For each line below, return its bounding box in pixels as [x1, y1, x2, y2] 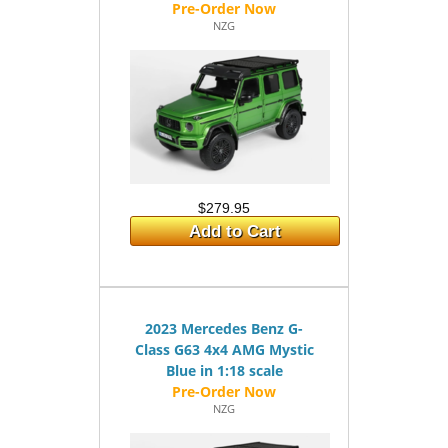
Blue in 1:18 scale [165, 361, 283, 380]
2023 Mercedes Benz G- [145, 319, 303, 338]
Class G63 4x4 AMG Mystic [134, 340, 314, 359]
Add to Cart [189, 222, 281, 241]
